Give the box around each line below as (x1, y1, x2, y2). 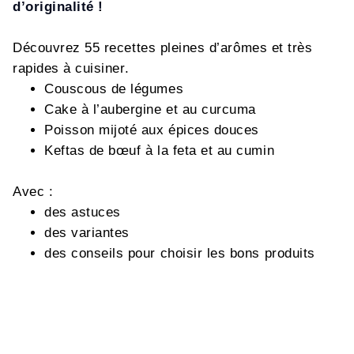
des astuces (44, 205, 121, 220)
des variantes (44, 225, 130, 240)
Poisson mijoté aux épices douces (44, 122, 259, 137)
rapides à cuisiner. (13, 61, 130, 76)
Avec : (13, 184, 54, 199)
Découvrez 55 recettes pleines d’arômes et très (13, 40, 313, 55)
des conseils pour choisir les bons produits (44, 246, 315, 261)
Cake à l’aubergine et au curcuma (44, 102, 256, 117)
